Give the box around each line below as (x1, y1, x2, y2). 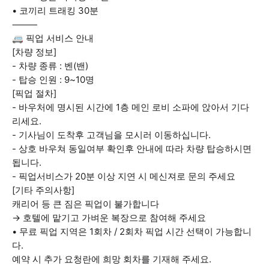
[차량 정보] (12, 46, 56, 58)
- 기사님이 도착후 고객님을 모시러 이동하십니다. (12, 129, 211, 141)
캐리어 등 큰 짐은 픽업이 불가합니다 (12, 198, 159, 210)
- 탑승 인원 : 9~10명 (12, 74, 94, 85)
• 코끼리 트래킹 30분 (12, 5, 98, 16)
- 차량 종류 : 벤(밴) (12, 60, 88, 71)
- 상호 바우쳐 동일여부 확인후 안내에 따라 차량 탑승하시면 (12, 143, 252, 154)
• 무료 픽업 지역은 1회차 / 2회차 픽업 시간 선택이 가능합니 (12, 226, 252, 237)
